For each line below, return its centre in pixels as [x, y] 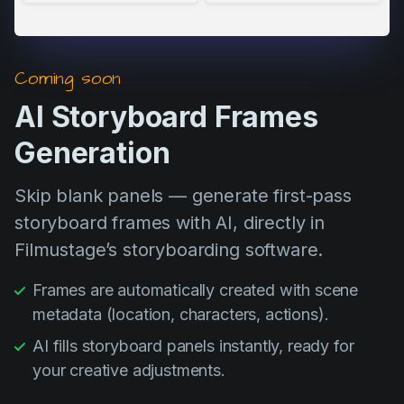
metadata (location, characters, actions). [181, 314]
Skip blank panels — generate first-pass [183, 195]
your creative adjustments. [129, 370]
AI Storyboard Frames [166, 116]
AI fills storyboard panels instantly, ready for [193, 345]
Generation [92, 152]
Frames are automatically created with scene [196, 289]
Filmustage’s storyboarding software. [169, 249]
